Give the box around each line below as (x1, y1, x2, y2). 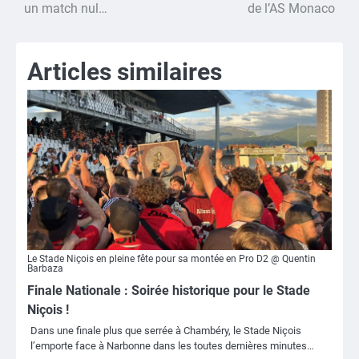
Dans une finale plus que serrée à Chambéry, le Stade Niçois (30, 324, 301, 337)
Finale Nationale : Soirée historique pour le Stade (27, 282, 310, 298)
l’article (15, 20, 79, 43)
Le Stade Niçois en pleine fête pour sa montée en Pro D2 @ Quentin (27, 252, 316, 264)
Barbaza (27, 262, 63, 274)
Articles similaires (27, 57, 222, 86)
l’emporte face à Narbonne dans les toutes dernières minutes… (30, 339, 314, 352)
